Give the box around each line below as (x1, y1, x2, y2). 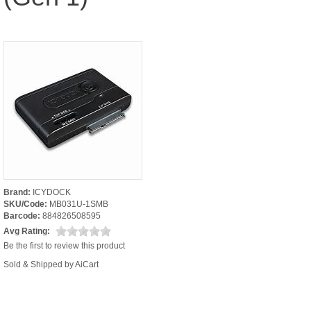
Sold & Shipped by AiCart (3, 259, 99, 269)
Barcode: (3, 210, 40, 221)
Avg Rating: (3, 226, 50, 236)
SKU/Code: (3, 199, 47, 209)
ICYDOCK (33, 187, 71, 197)
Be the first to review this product (3, 240, 125, 251)
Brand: (3, 187, 31, 197)
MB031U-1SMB (49, 199, 108, 209)
